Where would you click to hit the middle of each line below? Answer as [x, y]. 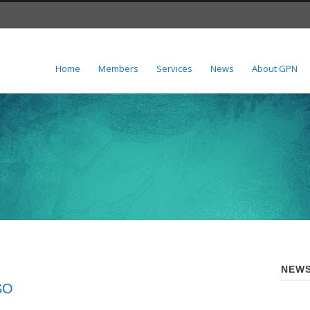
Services [174, 69]
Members [118, 69]
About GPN [275, 69]
